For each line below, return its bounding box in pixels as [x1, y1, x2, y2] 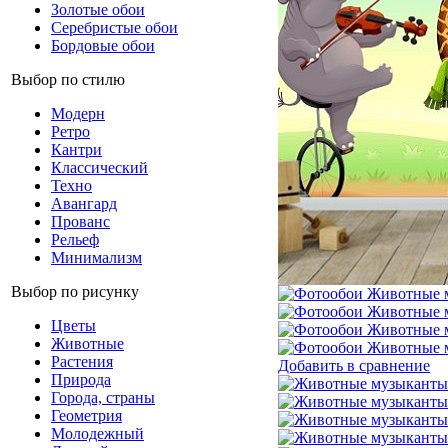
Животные [51, 335, 124, 352]
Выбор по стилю [11, 71, 125, 88]
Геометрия [51, 407, 122, 424]
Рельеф [51, 231, 99, 248]
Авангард [51, 195, 117, 212]
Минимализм [51, 249, 142, 266]
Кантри [51, 141, 102, 158]
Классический [51, 159, 148, 176]
